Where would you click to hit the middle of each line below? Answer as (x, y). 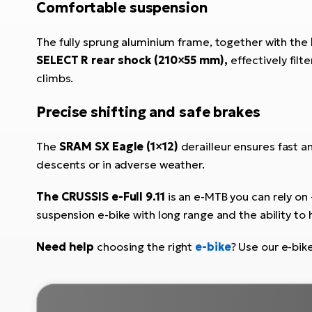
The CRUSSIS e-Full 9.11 (101, 196)
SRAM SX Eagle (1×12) (118, 146)
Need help (65, 246)
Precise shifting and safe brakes (148, 112)
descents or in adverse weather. (120, 164)
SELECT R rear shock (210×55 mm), (132, 60)
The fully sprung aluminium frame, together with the (173, 41)
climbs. (55, 78)
